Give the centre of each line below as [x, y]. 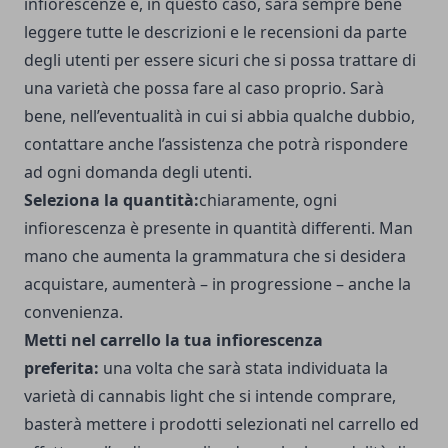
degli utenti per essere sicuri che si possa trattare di [220, 60]
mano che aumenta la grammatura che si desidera [215, 256]
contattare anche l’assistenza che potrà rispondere [216, 144]
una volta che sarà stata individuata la [245, 368]
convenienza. [73, 312]
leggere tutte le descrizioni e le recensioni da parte [215, 32]
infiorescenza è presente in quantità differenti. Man [218, 228]
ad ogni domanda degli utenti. [138, 172]
